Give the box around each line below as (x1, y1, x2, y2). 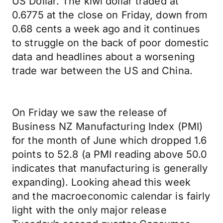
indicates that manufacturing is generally (12, 162, 208, 174)
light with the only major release (12, 204, 167, 216)
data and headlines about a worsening (12, 51, 195, 63)
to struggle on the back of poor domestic (12, 37, 209, 49)
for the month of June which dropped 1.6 (12, 134, 207, 146)
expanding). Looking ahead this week (12, 176, 191, 188)
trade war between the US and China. (12, 65, 193, 77)
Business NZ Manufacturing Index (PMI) (12, 120, 203, 132)
